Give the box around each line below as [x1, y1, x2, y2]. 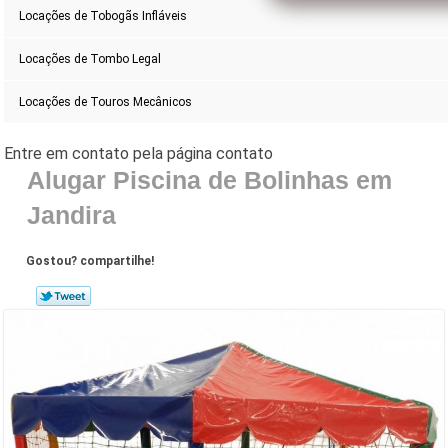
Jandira [26, 201, 116, 230]
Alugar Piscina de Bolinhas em [26, 166, 392, 195]
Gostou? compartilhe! [26, 254, 155, 269]
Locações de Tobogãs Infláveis [19, 9, 188, 24]
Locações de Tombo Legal [19, 52, 162, 67]
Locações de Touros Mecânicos [19, 95, 193, 110]
